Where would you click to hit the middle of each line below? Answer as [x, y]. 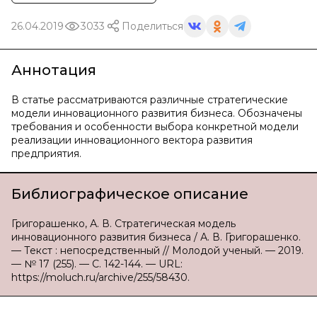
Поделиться [152, 26]
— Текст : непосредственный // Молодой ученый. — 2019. [157, 250]
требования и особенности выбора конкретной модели [155, 127]
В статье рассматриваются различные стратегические [150, 100]
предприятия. [46, 154]
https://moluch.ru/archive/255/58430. [100, 277]
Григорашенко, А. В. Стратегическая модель [123, 224]
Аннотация [54, 70]
